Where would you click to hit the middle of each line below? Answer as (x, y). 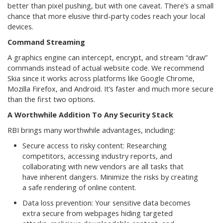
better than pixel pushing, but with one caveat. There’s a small (111, 6)
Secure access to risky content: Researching (95, 146)
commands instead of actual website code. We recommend (106, 68)
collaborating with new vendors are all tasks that (103, 167)
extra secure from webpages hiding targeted (98, 214)
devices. (20, 27)
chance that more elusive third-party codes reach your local (106, 16)
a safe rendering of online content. (79, 188)
